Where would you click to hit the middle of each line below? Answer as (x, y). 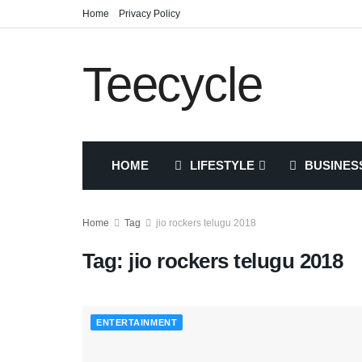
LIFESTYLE (222, 165)
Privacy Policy (149, 14)
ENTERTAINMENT (137, 322)
